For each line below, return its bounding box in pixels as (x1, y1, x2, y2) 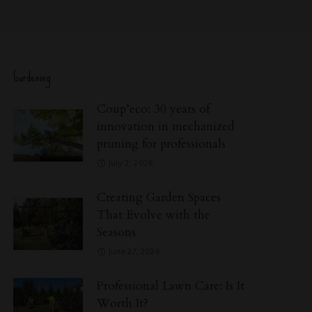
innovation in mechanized (97, 118, 235, 134)
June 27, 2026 (108, 247, 161, 256)
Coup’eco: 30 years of (97, 100, 210, 117)
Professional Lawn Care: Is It (97, 277, 245, 294)
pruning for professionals (97, 135, 226, 152)
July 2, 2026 (108, 158, 154, 168)
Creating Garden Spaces (97, 189, 221, 205)
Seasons (97, 224, 136, 240)
